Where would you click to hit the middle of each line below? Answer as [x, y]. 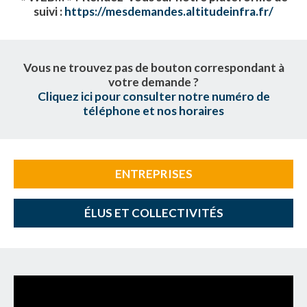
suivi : [48, 11]
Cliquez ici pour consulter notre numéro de [153, 96]
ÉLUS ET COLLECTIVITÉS [153, 212]
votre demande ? [153, 82]
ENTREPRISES [153, 173]
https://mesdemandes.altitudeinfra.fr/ [169, 11]
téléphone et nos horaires [153, 110]
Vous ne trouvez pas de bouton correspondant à [153, 67]
